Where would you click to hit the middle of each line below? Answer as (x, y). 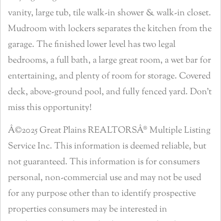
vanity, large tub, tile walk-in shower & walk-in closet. (110, 14)
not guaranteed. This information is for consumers (104, 163)
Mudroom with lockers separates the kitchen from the (110, 29)
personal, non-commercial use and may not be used (105, 178)
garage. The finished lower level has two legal (92, 45)
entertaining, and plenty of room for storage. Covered (109, 77)
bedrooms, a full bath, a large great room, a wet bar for (110, 61)
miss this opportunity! (50, 108)
